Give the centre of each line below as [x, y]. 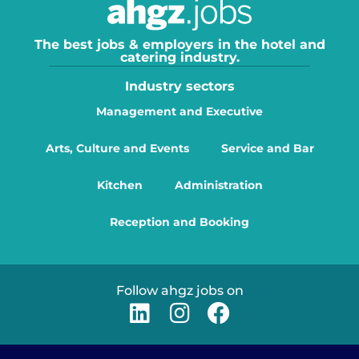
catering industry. [179, 57]
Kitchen [119, 185]
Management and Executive [179, 111]
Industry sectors [179, 86]
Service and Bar [267, 148]
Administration [218, 185]
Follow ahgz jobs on [179, 290]
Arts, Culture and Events [117, 148]
